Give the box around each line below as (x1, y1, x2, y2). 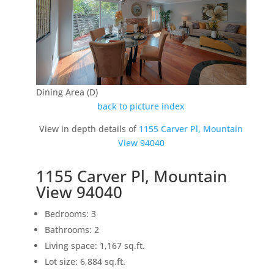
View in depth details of (39, 123, 139, 135)
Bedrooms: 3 (44, 208, 96, 220)
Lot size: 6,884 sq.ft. (44, 256, 125, 268)
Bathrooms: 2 (44, 224, 99, 236)
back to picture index (97, 100, 185, 113)
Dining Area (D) (35, 86, 98, 98)
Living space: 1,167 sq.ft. (44, 240, 145, 252)
